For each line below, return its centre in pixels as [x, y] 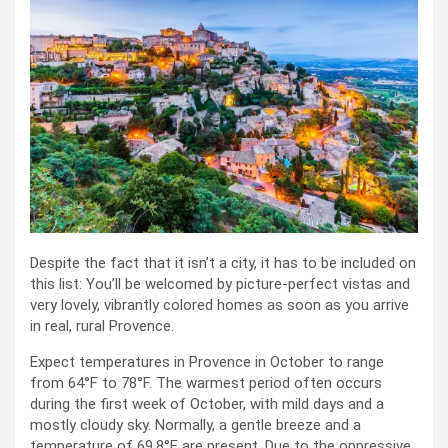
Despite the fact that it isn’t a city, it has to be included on [223, 262]
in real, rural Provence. [102, 325]
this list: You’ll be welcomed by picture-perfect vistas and [220, 283]
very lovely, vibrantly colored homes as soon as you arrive [219, 304]
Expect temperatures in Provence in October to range [207, 361]
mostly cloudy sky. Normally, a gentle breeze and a [195, 424]
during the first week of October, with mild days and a [207, 403]
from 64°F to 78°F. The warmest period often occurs [206, 382]
